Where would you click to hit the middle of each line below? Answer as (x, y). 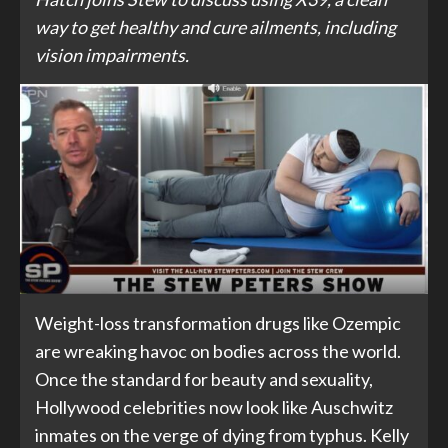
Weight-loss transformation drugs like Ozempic (218, 322)
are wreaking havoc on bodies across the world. (218, 350)
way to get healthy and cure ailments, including (215, 27)
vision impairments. (112, 55)
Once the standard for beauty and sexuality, (204, 378)
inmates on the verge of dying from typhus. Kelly (222, 434)
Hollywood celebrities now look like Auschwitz (214, 406)
